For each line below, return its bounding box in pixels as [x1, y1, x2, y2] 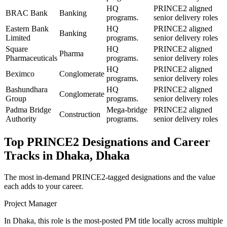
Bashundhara [6, 85, 48, 94]
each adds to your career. [4, 181, 83, 191]
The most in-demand [4, 172, 72, 181]
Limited [6, 33, 30, 42]
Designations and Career [79, 135, 210, 148]
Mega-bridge [106, 105, 147, 114]
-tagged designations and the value [105, 172, 215, 181]
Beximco [6, 69, 34, 78]
